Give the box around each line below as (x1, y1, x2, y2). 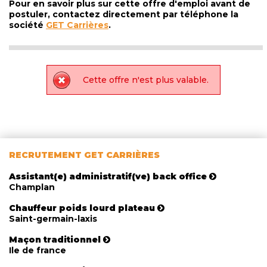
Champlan (9, 182, 55, 193)
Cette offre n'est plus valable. (82, 74, 209, 85)
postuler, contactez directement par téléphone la (9, 8, 238, 20)
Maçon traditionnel (9, 234, 101, 245)
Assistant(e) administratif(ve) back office (9, 171, 207, 182)
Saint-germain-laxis (9, 213, 97, 224)
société (9, 19, 46, 30)
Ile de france (9, 244, 66, 256)
